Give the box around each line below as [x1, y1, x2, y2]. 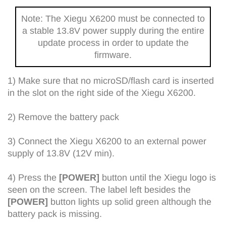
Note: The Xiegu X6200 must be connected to [21, 13, 205, 24]
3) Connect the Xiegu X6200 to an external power [8, 136, 206, 146]
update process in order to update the [37, 37, 189, 48]
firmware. [94, 49, 132, 60]
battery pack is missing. [8, 208, 102, 219]
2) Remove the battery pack [8, 111, 119, 122]
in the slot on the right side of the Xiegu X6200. [8, 87, 196, 98]
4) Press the [8, 172, 59, 183]
